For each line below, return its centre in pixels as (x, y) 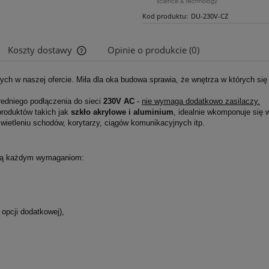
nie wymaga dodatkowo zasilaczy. (201, 101)
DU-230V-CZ (210, 16)
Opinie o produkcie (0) (153, 50)
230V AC (119, 101)
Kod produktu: (165, 16)
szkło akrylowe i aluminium (122, 112)
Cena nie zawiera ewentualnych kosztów (158, 81)
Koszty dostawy (41, 50)
